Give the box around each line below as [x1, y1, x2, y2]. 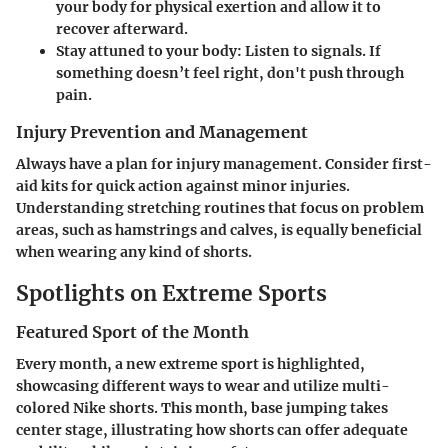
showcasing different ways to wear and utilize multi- [16, 377, 390, 396]
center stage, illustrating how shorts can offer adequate [16, 421, 408, 440]
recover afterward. [56, 19, 188, 38]
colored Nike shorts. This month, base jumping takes [16, 399, 388, 418]
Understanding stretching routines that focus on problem [16, 198, 424, 217]
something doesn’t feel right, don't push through [56, 63, 404, 82]
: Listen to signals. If [237, 41, 381, 60]
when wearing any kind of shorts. [16, 242, 252, 261]
